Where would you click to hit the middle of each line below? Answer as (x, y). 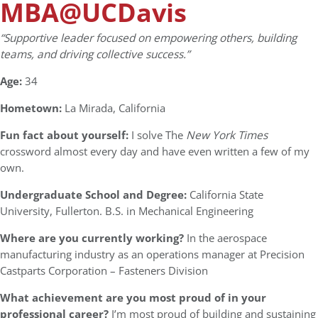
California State (226, 194)
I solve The (159, 135)
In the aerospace (225, 238)
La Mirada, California (115, 108)
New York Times (227, 135)
